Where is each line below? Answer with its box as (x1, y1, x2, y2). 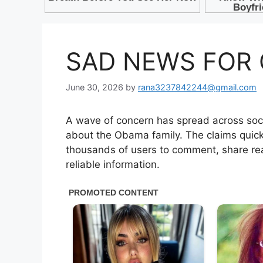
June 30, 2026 (66, 82, 123, 92)
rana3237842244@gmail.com (138, 82, 257, 92)
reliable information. (66, 158, 160, 170)
